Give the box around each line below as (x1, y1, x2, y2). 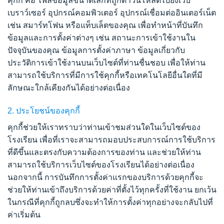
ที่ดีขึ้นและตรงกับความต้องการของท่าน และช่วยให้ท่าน (7, 148, 201, 157)
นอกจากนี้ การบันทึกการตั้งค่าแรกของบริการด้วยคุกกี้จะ (7, 173, 203, 182)
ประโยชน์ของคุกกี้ (16, 106, 80, 115)
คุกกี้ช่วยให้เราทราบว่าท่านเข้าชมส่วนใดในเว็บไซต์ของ (7, 123, 200, 132)
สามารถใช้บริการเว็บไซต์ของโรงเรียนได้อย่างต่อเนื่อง (7, 160, 194, 169)
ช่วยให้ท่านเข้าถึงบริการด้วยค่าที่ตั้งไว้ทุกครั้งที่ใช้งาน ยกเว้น (7, 185, 216, 194)
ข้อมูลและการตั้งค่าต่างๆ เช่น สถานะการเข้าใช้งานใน (7, 33, 195, 42)
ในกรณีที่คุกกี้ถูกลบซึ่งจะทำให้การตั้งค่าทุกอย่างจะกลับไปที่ (7, 198, 213, 207)
